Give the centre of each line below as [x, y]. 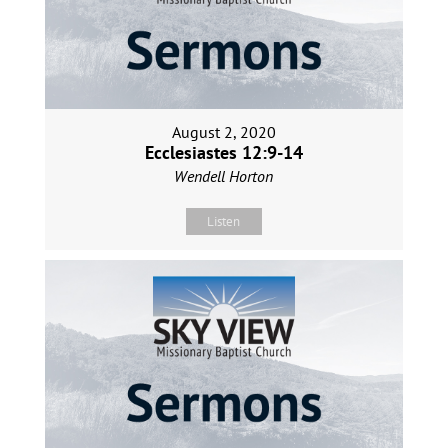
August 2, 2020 [223, 131]
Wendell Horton [224, 175]
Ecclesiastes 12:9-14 [223, 152]
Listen [224, 221]
